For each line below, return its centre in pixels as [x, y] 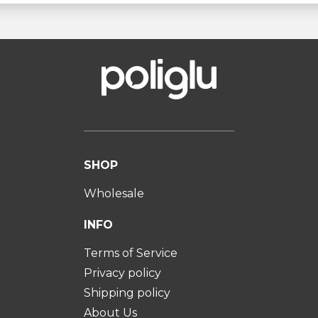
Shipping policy [127, 292]
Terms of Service [131, 253]
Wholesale [114, 193]
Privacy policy [123, 273]
